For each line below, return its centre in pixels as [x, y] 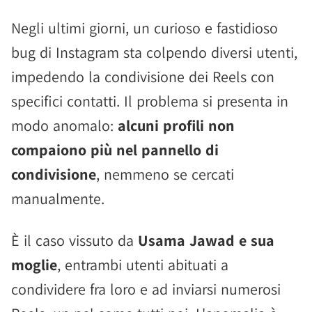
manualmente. [58, 198]
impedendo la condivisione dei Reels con [143, 77]
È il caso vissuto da [75, 240]
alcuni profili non [176, 125]
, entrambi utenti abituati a [143, 265]
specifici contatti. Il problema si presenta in [150, 101]
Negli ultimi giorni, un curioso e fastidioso [145, 28]
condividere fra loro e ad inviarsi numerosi [146, 289]
